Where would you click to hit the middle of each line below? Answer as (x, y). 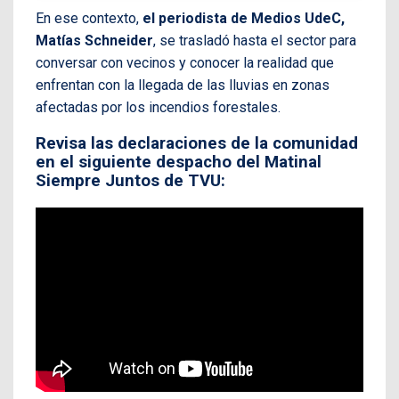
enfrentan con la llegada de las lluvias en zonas (183, 85)
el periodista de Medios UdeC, (244, 18)
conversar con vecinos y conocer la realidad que (185, 62)
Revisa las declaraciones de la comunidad (197, 144)
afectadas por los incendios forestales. (158, 107)
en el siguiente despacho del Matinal (179, 163)
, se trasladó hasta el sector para (255, 40)
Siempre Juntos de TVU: (130, 181)
